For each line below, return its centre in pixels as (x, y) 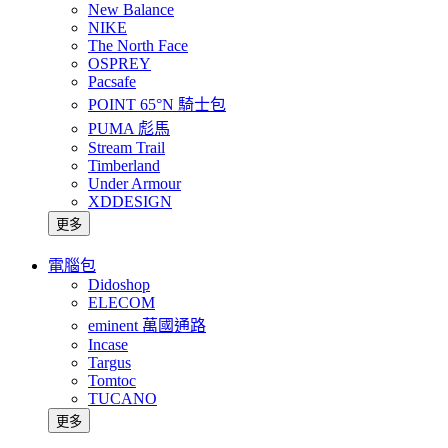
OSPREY (119, 63)
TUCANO (122, 398)
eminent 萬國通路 (147, 325)
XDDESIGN (130, 201)
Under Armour (134, 183)
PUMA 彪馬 (129, 128)
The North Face (138, 45)
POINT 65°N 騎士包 (157, 104)
